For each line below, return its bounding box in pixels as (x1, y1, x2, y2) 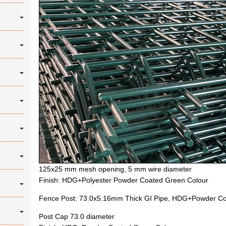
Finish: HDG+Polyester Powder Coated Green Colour (39, 176, 209, 184)
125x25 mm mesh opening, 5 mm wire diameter (39, 165, 192, 173)
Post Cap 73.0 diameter (39, 212, 115, 220)
